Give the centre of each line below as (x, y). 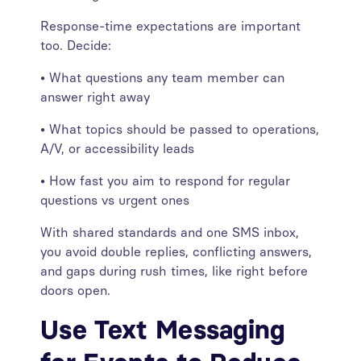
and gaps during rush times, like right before (174, 271)
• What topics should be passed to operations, (180, 129)
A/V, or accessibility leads (121, 149)
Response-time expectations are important (170, 26)
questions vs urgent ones (115, 200)
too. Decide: (76, 46)
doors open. (75, 290)
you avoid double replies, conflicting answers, (176, 252)
